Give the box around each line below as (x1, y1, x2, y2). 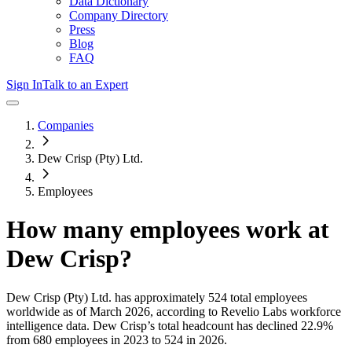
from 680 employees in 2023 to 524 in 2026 (6, 332, 224, 346)
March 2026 (90, 304, 150, 318)
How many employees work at (6, 215, 329, 244)
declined (256, 318, 298, 332)
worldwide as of (6, 304, 86, 318)
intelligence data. (6, 318, 90, 332)
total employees (227, 290, 307, 304)
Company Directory (69, 9, 168, 22)
